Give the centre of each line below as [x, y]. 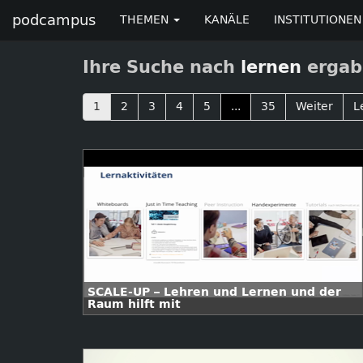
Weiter [314, 107]
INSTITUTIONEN [318, 20]
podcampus [54, 20]
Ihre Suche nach [162, 67]
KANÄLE [227, 20]
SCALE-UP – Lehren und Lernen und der [214, 292]
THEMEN [146, 20]
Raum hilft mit [134, 304]
